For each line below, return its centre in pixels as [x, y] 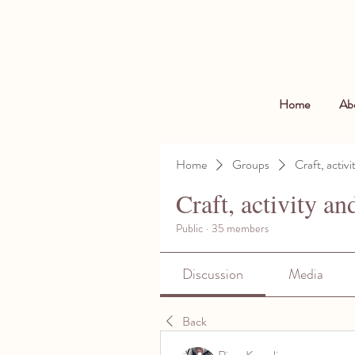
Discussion [213, 274]
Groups [251, 164]
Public [189, 228]
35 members [240, 228]
